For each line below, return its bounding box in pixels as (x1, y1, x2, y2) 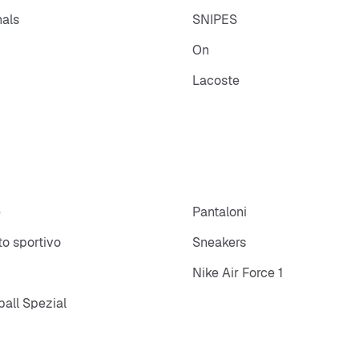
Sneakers (192, 234, 246, 252)
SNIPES (192, 10, 237, 28)
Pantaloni (192, 204, 247, 221)
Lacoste (192, 71, 240, 89)
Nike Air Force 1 (192, 264, 283, 282)
